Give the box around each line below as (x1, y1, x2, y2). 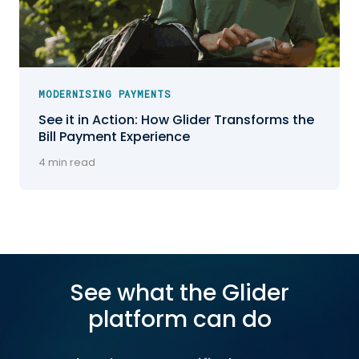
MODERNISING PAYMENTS (38, 87, 172, 101)
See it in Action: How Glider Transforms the (38, 111, 314, 130)
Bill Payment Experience (38, 127, 190, 147)
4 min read (38, 155, 95, 171)
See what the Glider (70, 277, 289, 309)
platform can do (87, 304, 272, 336)
